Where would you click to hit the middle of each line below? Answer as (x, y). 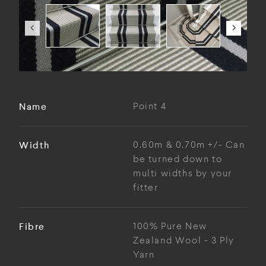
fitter (146, 188)
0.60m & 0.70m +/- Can (189, 145)
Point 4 (150, 107)
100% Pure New (170, 227)
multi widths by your (183, 174)
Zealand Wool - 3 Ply (184, 241)
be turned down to (178, 160)
